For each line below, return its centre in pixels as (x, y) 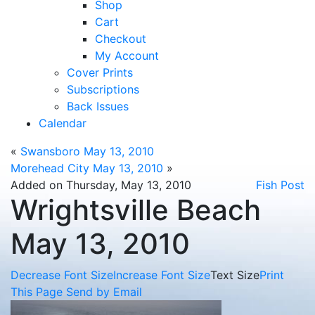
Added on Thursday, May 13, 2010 (101, 185)
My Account (127, 56)
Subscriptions (103, 89)
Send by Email (104, 292)
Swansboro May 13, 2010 (87, 151)
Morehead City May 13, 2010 (87, 168)
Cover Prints (100, 72)
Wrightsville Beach (136, 210)
